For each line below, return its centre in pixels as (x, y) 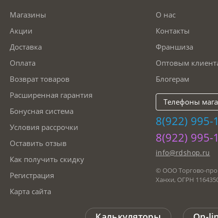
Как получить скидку (47, 159)
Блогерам (173, 79)
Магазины (28, 15)
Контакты (173, 31)
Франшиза (174, 47)
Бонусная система (42, 111)
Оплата (23, 63)
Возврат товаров (40, 79)
